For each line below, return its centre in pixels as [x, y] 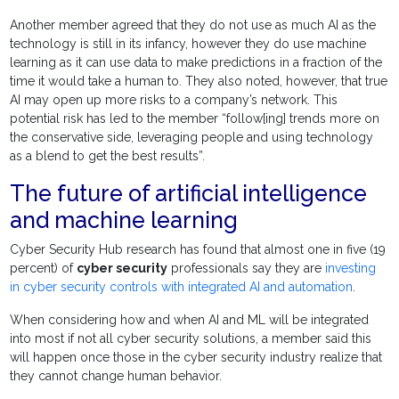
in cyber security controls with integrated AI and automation [182, 287]
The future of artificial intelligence [189, 194]
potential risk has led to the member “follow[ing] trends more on [195, 119]
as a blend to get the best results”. [108, 156]
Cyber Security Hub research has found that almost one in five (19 [198, 250]
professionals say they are [247, 269]
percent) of [44, 269]
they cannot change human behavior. [116, 376]
